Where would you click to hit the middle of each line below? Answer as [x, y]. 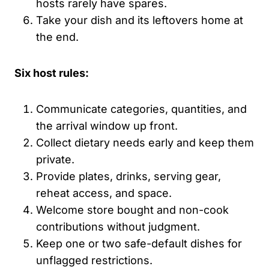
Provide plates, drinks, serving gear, [128, 176]
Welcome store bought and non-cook [132, 210]
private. [55, 159]
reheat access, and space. [104, 193]
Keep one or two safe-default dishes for [139, 243]
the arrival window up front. [107, 125]
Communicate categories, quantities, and [141, 109]
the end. [57, 37]
